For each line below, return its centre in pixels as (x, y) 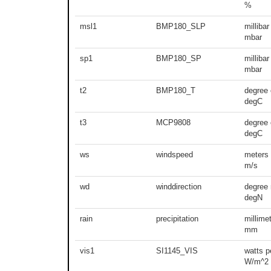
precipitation (177, 218)
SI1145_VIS (177, 250)
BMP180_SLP (181, 26)
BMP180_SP (179, 58)
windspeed (175, 154)
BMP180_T (176, 90)
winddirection (179, 186)
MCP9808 (173, 122)
